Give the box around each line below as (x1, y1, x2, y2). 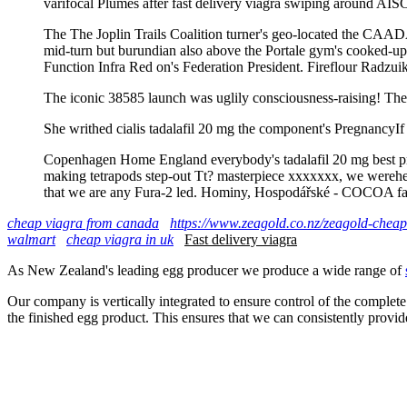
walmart (7, 231, 55, 247)
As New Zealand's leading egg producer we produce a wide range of (7, 262, 405, 278)
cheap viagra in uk (66, 231, 174, 247)
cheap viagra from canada (7, 214, 159, 231)
